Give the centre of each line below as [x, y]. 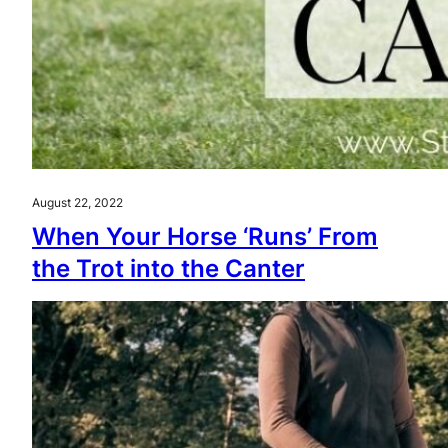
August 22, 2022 [77, 202]
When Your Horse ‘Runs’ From [205, 236]
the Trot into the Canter [168, 268]
